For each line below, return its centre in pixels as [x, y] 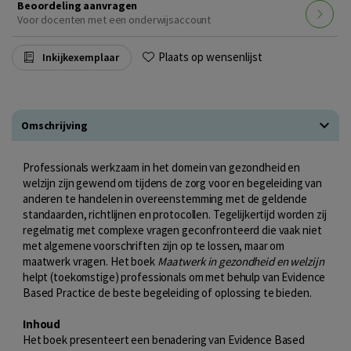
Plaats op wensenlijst [211, 57]
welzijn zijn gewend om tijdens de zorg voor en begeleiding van [173, 183]
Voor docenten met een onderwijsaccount [114, 19]
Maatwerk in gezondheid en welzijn [241, 261]
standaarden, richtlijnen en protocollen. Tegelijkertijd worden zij [175, 214]
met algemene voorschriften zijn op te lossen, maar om [154, 245]
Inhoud [42, 324]
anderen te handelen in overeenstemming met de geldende [165, 198]
